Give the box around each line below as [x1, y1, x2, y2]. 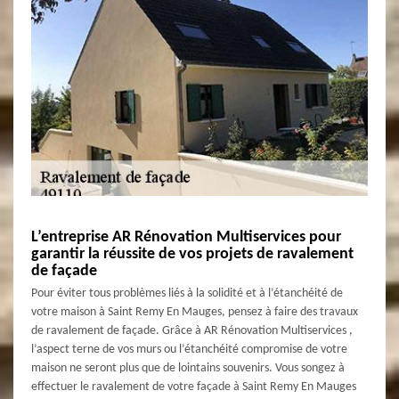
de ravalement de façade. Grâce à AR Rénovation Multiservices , [31, 323, 353, 338]
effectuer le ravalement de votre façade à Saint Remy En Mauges [31, 379, 356, 394]
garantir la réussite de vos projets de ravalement [31, 245, 354, 263]
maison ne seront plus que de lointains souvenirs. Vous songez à [31, 361, 345, 375]
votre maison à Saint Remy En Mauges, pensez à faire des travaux [31, 305, 358, 319]
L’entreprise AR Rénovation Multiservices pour [31, 228, 341, 246]
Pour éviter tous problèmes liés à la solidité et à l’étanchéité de [31, 286, 343, 300]
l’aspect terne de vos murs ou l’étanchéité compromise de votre [31, 342, 347, 356]
